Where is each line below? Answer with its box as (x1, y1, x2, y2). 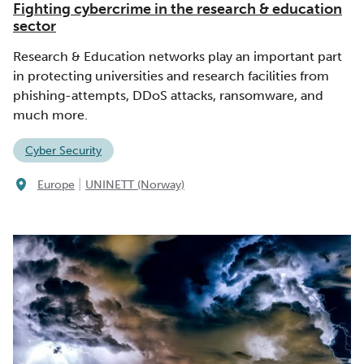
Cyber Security (25, 143, 102, 158)
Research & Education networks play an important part (13, 48, 342, 64)
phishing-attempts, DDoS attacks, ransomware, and (13, 87, 323, 103)
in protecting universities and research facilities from (13, 67, 329, 84)
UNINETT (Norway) (85, 178, 184, 193)
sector (13, 16, 56, 35)
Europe (37, 178, 75, 193)
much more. (13, 106, 88, 123)
